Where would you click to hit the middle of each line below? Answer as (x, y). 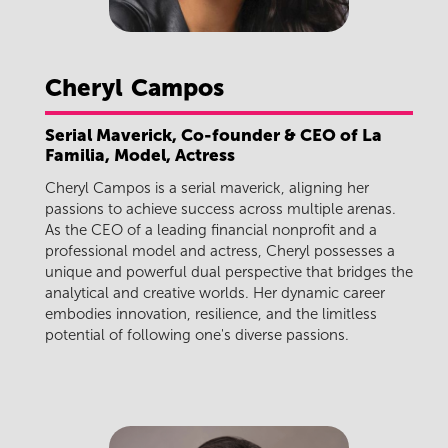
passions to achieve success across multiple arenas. (220, 209)
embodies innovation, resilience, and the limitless (211, 314)
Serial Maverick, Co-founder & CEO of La (213, 134)
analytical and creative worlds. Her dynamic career (215, 293)
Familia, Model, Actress (140, 154)
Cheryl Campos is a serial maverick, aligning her (207, 188)
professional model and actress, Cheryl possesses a (220, 251)
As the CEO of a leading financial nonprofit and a (211, 230)
